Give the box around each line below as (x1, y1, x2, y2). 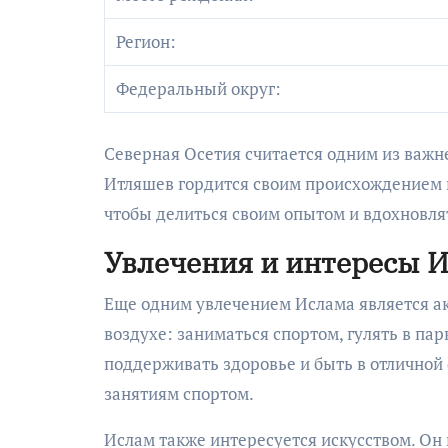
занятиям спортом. (104, 381, 254, 405)
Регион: (116, 30, 177, 53)
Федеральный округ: (116, 77, 282, 100)
